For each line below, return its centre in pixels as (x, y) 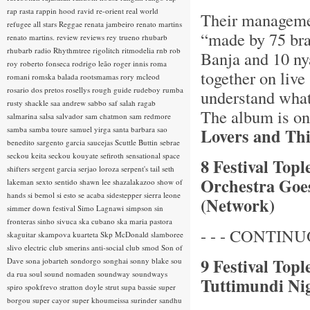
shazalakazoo (135, 182)
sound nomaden (71, 274)
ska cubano (98, 221)
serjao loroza (100, 168)
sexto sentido (58, 182)
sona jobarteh (48, 261)
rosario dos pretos (36, 90)
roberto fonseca (46, 63)
